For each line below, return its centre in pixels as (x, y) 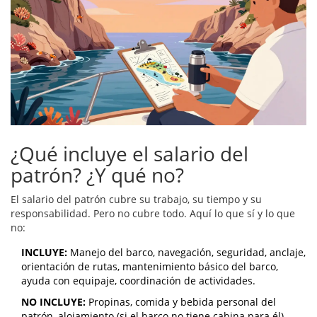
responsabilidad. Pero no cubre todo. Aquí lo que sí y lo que (153, 214)
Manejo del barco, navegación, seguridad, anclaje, (186, 253)
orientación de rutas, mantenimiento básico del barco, (150, 267)
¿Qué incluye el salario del (129, 154)
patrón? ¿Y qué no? (97, 175)
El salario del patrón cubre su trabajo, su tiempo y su (136, 200)
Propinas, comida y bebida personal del (181, 302)
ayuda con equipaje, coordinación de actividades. (138, 281)
